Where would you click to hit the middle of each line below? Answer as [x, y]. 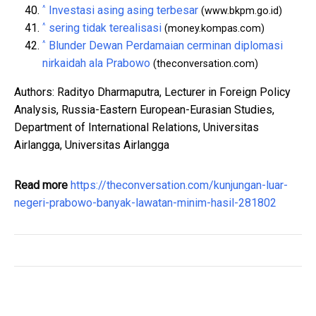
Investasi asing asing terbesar [123, 10]
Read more [41, 185]
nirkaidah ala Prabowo [96, 63]
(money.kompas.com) [213, 28]
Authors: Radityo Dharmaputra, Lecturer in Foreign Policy [152, 92]
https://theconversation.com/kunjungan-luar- [179, 185]
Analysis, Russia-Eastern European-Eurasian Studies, [144, 109]
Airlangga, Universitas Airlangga [92, 145]
